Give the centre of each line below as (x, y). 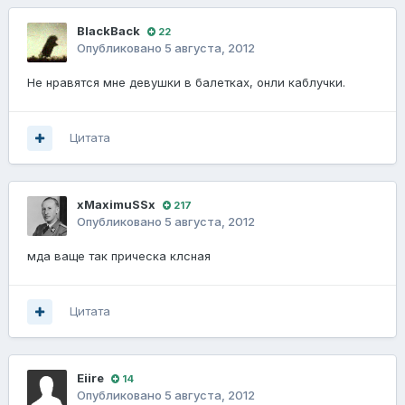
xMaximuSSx (116, 205)
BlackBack (108, 31)
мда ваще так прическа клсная (119, 256)
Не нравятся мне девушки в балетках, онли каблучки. (186, 83)
